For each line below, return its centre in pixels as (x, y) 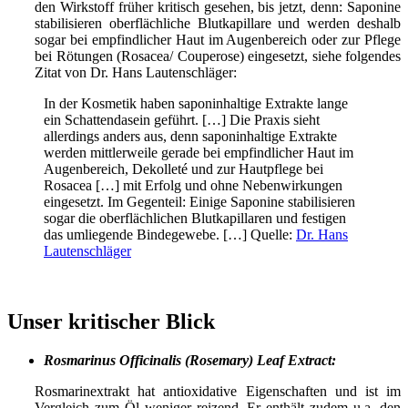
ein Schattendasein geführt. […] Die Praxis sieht (182, 119)
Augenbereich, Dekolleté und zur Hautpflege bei (184, 168)
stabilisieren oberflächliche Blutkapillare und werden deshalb (218, 23)
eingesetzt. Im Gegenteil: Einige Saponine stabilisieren (199, 201)
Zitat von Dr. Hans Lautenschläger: (136, 72)
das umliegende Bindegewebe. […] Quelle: (170, 234)
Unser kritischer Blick (111, 322)
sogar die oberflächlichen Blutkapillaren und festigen (195, 218)
